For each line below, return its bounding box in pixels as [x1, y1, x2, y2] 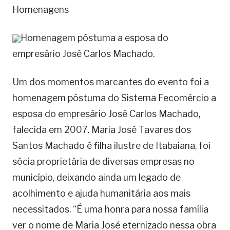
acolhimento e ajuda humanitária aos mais [12, 188, 190, 199]
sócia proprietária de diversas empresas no [12, 156, 195, 167]
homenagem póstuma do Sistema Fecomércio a [12, 92, 216, 104]
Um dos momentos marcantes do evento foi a [12, 76, 209, 88]
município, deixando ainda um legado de [12, 172, 181, 183]
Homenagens [12, 4, 69, 15]
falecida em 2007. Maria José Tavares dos [12, 124, 191, 136]
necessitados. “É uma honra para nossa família [12, 204, 208, 215]
